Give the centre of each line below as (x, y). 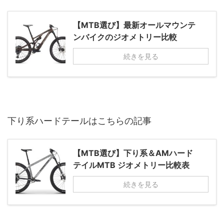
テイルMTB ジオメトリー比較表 (131, 165)
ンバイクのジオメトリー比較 (125, 37)
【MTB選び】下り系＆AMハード (133, 153)
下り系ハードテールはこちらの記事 (79, 121)
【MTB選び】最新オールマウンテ (134, 25)
